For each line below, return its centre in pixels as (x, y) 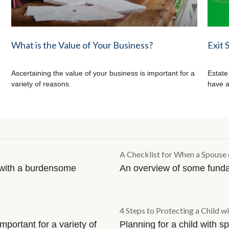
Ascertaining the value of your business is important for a (103, 73)
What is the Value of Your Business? (82, 45)
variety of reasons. (41, 84)
